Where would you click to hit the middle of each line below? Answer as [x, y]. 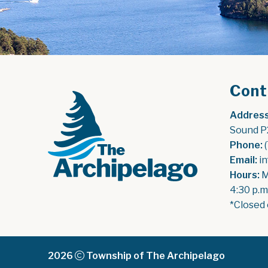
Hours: [245, 175]
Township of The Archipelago [156, 256]
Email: [244, 160]
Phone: [246, 145]
